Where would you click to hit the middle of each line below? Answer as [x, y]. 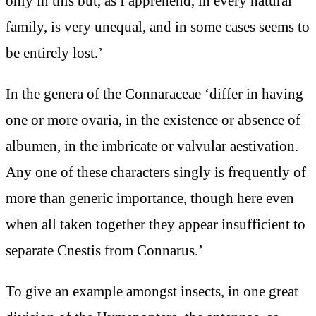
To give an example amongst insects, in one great [152, 291]
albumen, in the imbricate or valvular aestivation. [152, 146]
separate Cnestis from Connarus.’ [104, 250]
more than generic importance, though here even [150, 198]
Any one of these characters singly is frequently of [156, 172]
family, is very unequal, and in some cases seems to [158, 27]
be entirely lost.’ [54, 53]
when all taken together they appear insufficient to [156, 224]
